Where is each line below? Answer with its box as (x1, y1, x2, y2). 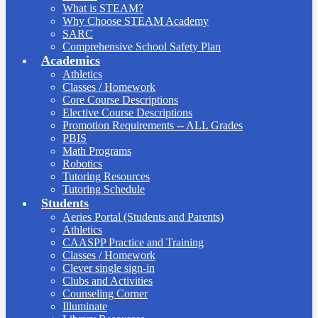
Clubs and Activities (62, 274, 153, 287)
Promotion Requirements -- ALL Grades (62, 119, 243, 131)
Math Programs (62, 144, 131, 157)
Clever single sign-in (62, 261, 155, 274)
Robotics (62, 157, 102, 170)
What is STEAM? (62, 1, 143, 14)
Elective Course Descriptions (62, 106, 192, 119)
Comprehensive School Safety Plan (62, 40, 221, 53)
